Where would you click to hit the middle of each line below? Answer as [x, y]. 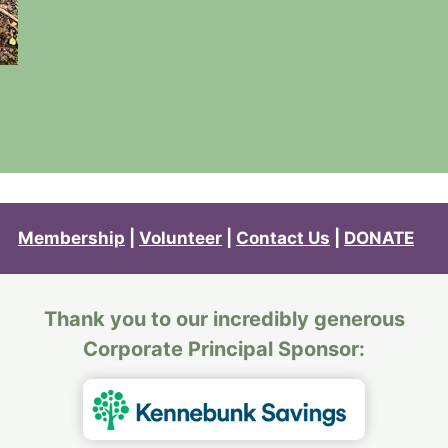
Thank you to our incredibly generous [224, 319]
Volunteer [180, 238]
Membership [71, 238]
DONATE [379, 238]
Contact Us [283, 238]
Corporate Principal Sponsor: [224, 349]
